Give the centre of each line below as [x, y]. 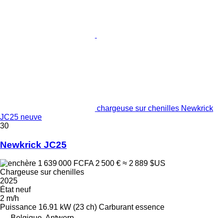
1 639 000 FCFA [66, 163]
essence [150, 207]
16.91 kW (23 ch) [68, 207]
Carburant [116, 207]
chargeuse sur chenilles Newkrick [155, 108]
